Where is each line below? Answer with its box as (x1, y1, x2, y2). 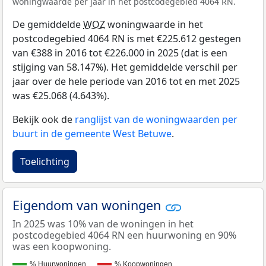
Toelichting (20, 155, 69, 169)
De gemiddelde (12, 18, 83, 31)
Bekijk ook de (12, 113, 75, 126)
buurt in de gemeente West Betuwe (12, 127, 172, 141)
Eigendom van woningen (12, 197, 164, 214)
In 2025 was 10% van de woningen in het (12, 217, 194, 230)
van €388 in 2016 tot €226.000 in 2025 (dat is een (12, 46, 227, 60)
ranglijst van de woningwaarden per (75, 113, 237, 126)
